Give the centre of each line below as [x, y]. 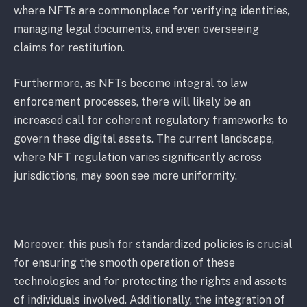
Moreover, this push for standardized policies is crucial [153, 245]
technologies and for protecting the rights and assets [150, 282]
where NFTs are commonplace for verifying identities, [152, 11]
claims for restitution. [69, 48]
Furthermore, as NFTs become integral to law [131, 84]
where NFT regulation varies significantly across [138, 158]
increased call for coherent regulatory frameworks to [151, 121]
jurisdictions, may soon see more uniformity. [125, 176]
